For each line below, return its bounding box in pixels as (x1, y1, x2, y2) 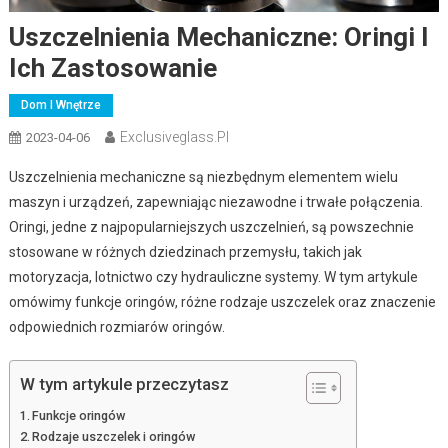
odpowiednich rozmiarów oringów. (8, 318, 225, 335)
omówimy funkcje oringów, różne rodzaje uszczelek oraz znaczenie (8, 293, 436, 310)
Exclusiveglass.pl (119, 128, 229, 145)
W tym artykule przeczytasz (19, 374, 229, 395)
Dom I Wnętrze (20, 97, 101, 112)
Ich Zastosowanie (8, 52, 217, 83)
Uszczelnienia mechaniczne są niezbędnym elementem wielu (8, 168, 398, 185)
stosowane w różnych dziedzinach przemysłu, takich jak (8, 243, 362, 260)
